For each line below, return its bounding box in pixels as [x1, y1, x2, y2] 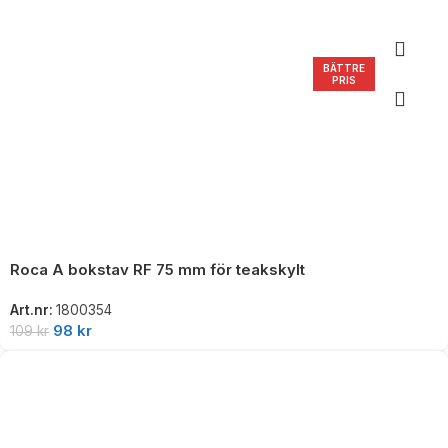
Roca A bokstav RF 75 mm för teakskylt [10, 260, 305, 280]
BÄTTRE [323, 62, 366, 75]
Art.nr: [10, 302, 56, 319]
